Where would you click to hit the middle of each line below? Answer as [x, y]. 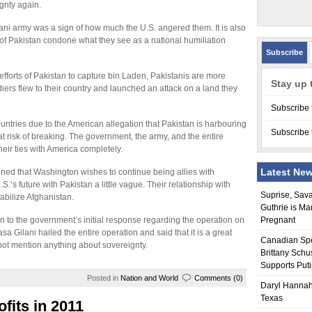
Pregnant [278, 220]
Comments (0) [219, 278]
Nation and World [149, 278]
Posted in [104, 278]
